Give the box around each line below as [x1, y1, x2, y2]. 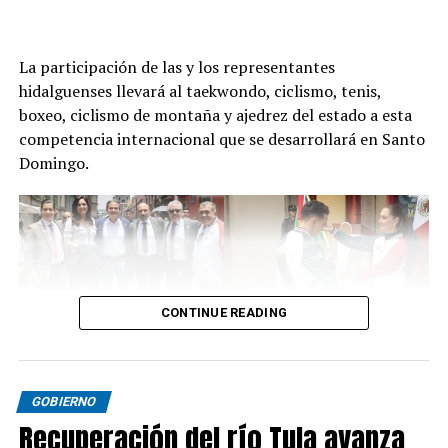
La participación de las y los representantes [18, 55, 335, 78]
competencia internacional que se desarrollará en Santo [18, 127, 425, 150]
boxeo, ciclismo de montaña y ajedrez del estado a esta [18, 103, 412, 126]
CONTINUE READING [160, 304, 288, 320]
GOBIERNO [29, 393, 98, 409]
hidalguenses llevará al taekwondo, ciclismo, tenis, [18, 79, 381, 102]
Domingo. [18, 151, 89, 174]
